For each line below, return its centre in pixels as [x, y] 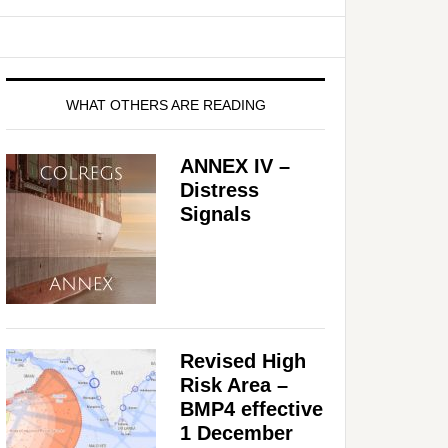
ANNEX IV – [235, 165]
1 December [236, 432]
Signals [215, 213]
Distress [219, 189]
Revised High [243, 360]
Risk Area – [234, 384]
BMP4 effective [251, 408]
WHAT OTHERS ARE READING [165, 104]
